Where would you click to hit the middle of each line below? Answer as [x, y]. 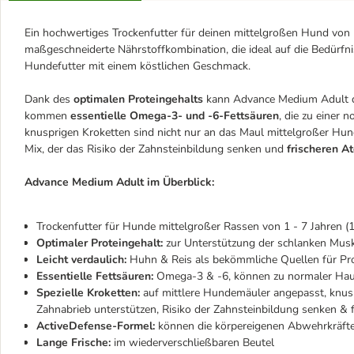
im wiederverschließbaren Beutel [192, 343]
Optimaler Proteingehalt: [101, 243]
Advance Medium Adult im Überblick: [119, 182]
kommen [47, 116]
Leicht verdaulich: [81, 260]
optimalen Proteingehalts [138, 99]
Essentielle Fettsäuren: [95, 276]
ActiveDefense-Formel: [97, 326]
